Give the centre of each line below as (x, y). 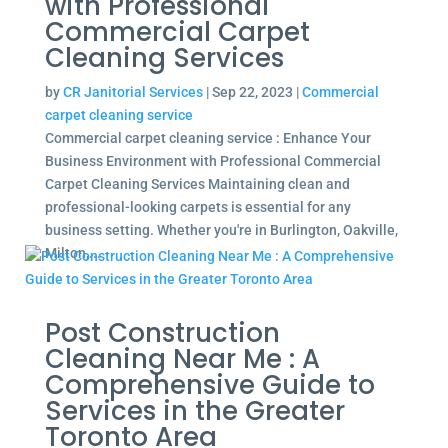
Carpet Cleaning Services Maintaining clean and (197, 184)
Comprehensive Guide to (209, 385)
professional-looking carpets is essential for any (197, 207)
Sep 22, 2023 (252, 92)
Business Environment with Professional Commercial (212, 161)
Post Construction (162, 333)
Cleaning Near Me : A (182, 359)
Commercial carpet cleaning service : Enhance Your (207, 138)
